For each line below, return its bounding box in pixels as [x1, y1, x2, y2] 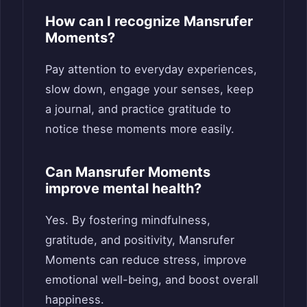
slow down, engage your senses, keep [45, 82, 254, 97]
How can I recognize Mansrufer [45, 13, 253, 30]
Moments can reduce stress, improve [45, 253, 247, 267]
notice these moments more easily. [45, 122, 234, 136]
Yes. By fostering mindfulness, [45, 213, 210, 228]
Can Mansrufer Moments [45, 164, 210, 181]
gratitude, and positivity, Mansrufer [45, 233, 234, 247]
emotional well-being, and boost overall [45, 273, 258, 287]
